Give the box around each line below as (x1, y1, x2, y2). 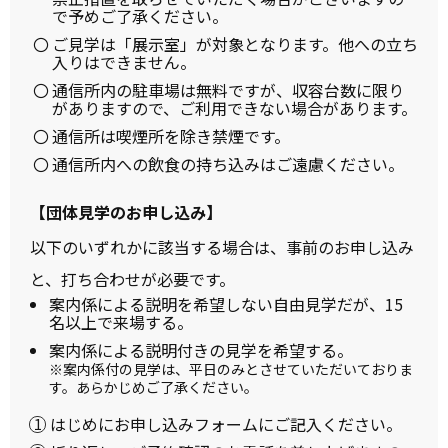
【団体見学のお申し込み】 (30, 199, 222, 224)
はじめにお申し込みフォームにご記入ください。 (50, 411, 402, 436)
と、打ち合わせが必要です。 (30, 266, 235, 291)
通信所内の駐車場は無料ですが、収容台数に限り (52, 77, 404, 102)
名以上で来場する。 (49, 309, 193, 334)
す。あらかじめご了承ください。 (49, 376, 258, 397)
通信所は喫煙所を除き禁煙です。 (52, 123, 290, 148)
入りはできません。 (52, 49, 196, 74)
